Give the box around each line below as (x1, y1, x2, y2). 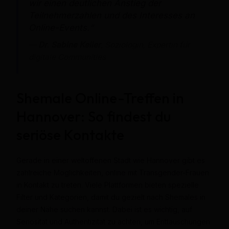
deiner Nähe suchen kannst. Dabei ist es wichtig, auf (16, 204, 192, 214)
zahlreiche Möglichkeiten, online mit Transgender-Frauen (16, 168, 209, 177)
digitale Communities (28, 52, 106, 62)
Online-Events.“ (28, 22, 93, 33)
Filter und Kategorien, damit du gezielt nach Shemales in (16, 192, 205, 201)
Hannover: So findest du (16, 107, 171, 125)
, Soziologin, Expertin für (100, 39, 190, 50)
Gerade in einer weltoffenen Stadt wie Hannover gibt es (16, 155, 205, 165)
